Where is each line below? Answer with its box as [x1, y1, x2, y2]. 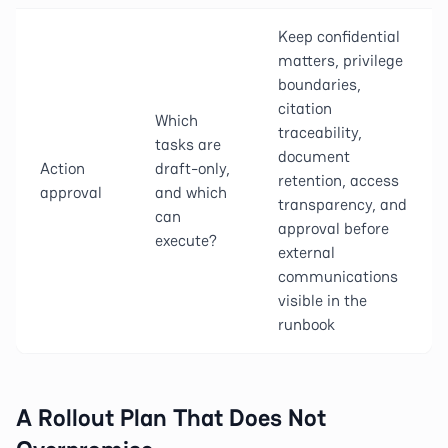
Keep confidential [278, 26, 400, 47]
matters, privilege [278, 50, 403, 71]
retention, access [278, 170, 399, 191]
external [278, 242, 335, 263]
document [278, 146, 350, 167]
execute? [155, 230, 217, 251]
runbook [278, 314, 335, 335]
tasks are [155, 134, 221, 155]
